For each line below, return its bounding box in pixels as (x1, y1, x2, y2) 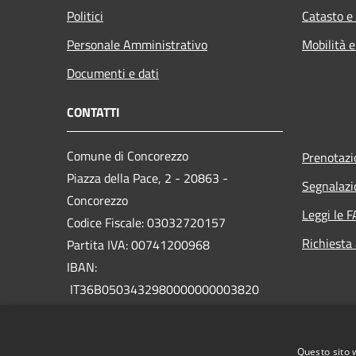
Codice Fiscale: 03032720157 (67, 213, 226, 233)
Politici (67, 6, 103, 26)
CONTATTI (67, 103, 120, 122)
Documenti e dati (67, 64, 159, 83)
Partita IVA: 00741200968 (67, 235, 210, 255)
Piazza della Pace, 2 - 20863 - (67, 168, 228, 188)
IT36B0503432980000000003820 (67, 280, 259, 300)
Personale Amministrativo (67, 35, 207, 55)
